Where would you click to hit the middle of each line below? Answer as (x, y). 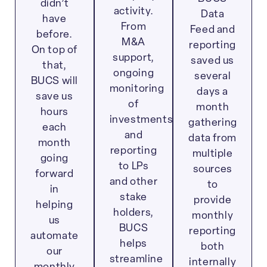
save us (55, 97)
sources (212, 170)
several (213, 77)
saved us (213, 61)
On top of (55, 50)
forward (55, 174)
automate (55, 236)
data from (212, 139)
